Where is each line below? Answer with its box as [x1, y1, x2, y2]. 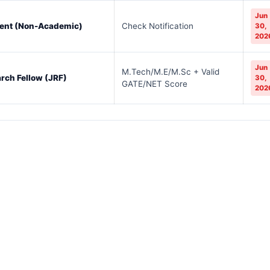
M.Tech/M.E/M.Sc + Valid [121, 67, 219, 77]
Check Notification [121, 21, 193, 31]
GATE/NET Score [121, 79, 187, 89]
